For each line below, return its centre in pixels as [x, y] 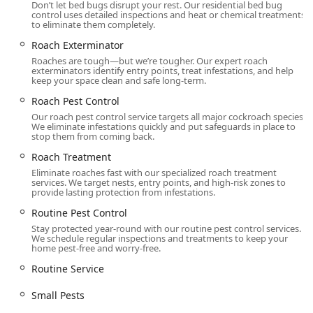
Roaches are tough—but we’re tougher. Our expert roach [150, 61]
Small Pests [58, 296]
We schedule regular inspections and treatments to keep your [160, 239]
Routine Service [68, 269]
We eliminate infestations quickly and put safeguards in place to [163, 127]
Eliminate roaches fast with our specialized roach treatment [154, 173]
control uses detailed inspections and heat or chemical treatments [168, 15]
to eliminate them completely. [93, 25]
